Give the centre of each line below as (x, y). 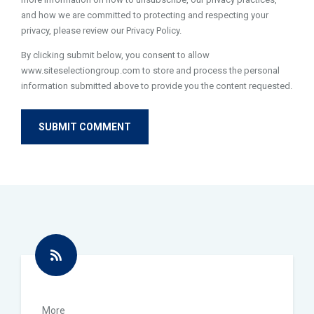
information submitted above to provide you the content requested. (157, 86)
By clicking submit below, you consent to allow (115, 55)
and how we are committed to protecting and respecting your (145, 15)
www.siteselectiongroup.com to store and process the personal (150, 71)
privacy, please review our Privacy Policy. (101, 31)
